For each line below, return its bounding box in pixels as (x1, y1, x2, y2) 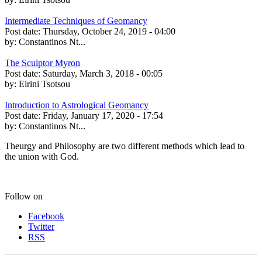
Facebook (28, 211, 64, 222)
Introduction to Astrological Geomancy (5, 100, 149, 111)
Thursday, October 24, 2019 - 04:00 (43, 26, 175, 37)
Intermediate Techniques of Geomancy (5, 16, 147, 26)
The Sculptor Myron (5, 58, 80, 68)
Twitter (28, 222, 54, 232)
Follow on (5, 191, 43, 202)
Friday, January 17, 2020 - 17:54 (43, 111, 163, 121)
